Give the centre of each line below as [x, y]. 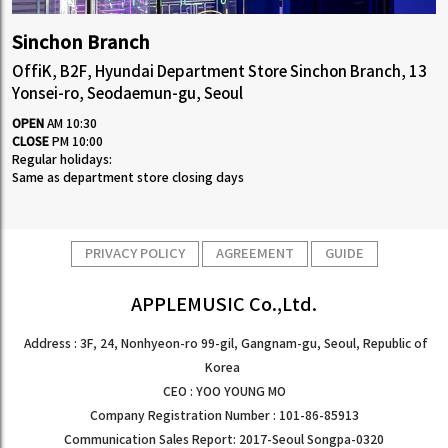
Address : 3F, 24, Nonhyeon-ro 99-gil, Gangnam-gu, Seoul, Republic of [225, 343]
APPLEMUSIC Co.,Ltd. [224, 305]
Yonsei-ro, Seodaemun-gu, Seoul [127, 95]
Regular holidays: [62, 160]
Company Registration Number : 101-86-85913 [224, 415]
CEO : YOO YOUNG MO [224, 391]
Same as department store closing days [128, 178]
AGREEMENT [254, 253]
